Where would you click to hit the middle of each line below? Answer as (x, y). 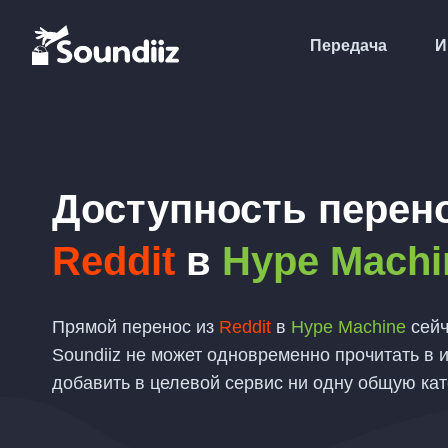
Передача (348, 45)
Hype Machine (348, 327)
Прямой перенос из (135, 327)
